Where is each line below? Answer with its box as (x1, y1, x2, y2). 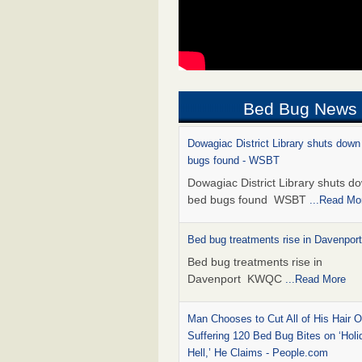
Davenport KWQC (187, 272, 285, 286)
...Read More (285, 273, 346, 286)
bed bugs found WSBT (187, 193, 309, 207)
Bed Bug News (243, 99, 358, 119)
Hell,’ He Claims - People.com (187, 347, 328, 360)
